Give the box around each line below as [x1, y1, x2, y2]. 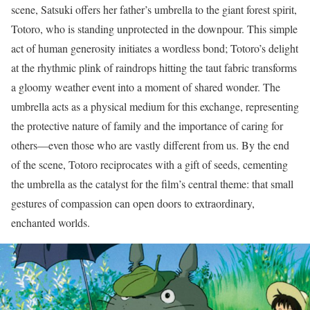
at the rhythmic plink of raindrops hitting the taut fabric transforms [11, 60, 297, 75]
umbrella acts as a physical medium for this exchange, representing [11, 99, 299, 114]
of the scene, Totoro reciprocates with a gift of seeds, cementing [11, 157, 288, 172]
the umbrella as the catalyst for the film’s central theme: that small [11, 176, 293, 192]
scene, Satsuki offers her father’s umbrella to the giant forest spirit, [11, 2, 297, 17]
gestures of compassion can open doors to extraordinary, [11, 196, 255, 211]
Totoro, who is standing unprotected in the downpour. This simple [11, 21, 298, 37]
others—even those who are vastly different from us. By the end [11, 138, 289, 153]
